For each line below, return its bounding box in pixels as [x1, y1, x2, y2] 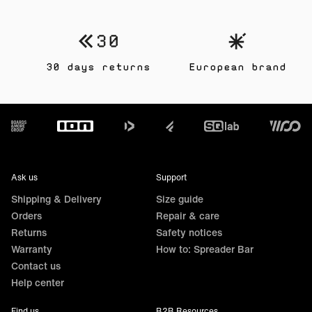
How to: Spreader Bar [155, 242, 253, 256]
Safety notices [155, 225, 222, 240]
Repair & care [155, 208, 219, 223]
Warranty [11, 242, 52, 256]
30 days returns [46, 63, 150, 72]
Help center [11, 275, 64, 290]
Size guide [155, 192, 203, 206]
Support [155, 171, 187, 183]
